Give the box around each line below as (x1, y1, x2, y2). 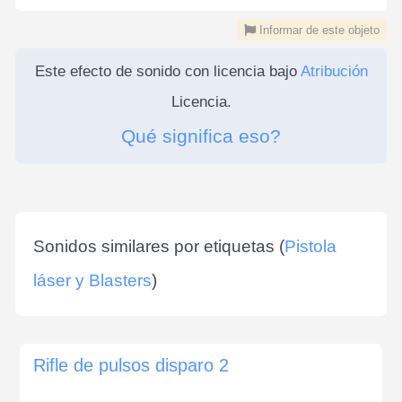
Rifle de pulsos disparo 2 (33, 354, 229, 375)
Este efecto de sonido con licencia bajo (34, 62, 301, 80)
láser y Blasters (33, 270, 152, 290)
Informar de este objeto (256, 22, 380, 37)
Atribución (300, 62, 368, 80)
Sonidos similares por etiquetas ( (33, 236, 284, 256)
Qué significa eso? (121, 125, 281, 146)
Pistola (284, 236, 336, 256)
